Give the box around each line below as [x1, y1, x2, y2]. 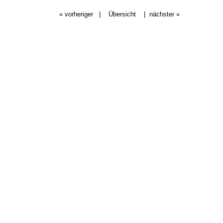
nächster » [149, 10, 180, 18]
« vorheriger [59, 10, 93, 18]
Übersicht [109, 10, 136, 18]
